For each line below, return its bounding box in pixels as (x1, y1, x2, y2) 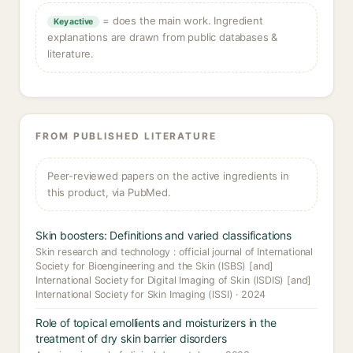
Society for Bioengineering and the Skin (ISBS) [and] (35, 260, 274, 272)
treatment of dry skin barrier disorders (35, 332, 227, 345)
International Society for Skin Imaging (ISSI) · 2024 (35, 288, 266, 300)
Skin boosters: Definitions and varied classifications (35, 229, 292, 242)
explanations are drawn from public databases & (47, 31, 278, 43)
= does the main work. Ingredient (99, 14, 263, 27)
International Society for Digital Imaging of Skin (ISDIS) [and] (35, 274, 312, 286)
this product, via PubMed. (47, 186, 171, 199)
